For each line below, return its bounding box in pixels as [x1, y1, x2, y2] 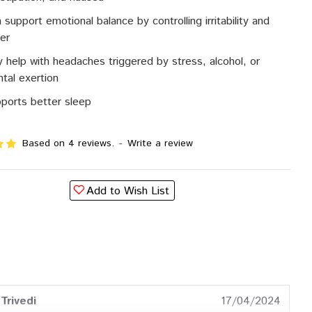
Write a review [127, 136, 193, 150]
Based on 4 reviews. [22, 136, 114, 150]
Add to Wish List [86, 183, 170, 199]
